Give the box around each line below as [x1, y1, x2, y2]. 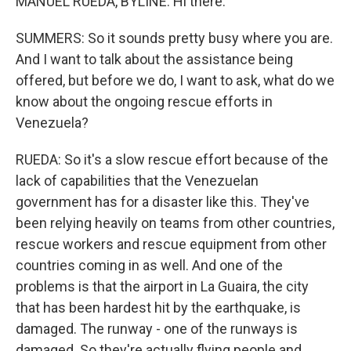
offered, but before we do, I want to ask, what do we [16, 72, 335, 89]
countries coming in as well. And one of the [16, 257, 283, 273]
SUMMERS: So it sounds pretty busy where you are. [16, 30, 333, 46]
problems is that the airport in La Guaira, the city [16, 278, 309, 295]
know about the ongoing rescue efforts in [16, 93, 273, 110]
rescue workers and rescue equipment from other [16, 236, 327, 252]
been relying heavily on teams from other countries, [16, 215, 335, 231]
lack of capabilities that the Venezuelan [16, 172, 259, 189]
